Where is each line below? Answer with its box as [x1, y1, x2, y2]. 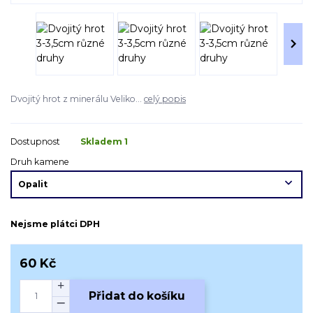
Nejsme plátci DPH [10, 219, 100, 230]
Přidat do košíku [89, 289, 186, 303]
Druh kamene [10, 156, 69, 167]
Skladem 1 [80, 136, 130, 147]
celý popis [144, 93, 186, 104]
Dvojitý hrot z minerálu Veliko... [10, 93, 144, 104]
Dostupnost [10, 136, 60, 147]
